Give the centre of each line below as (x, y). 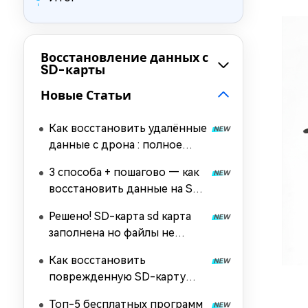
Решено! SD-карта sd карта (120, 216)
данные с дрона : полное (115, 145)
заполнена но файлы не (112, 233)
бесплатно (77, 293)
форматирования (95, 222)
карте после (81, 205)
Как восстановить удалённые (128, 128)
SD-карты (73, 70)
